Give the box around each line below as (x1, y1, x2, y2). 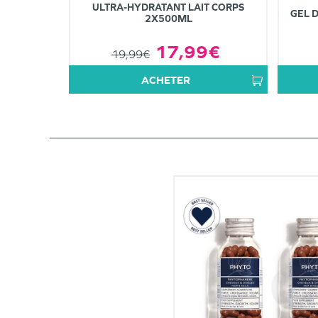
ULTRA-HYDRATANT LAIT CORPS (92, 1, 244, 13)
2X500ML (144, 13, 192, 25)
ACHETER (148, 73, 190, 86)
